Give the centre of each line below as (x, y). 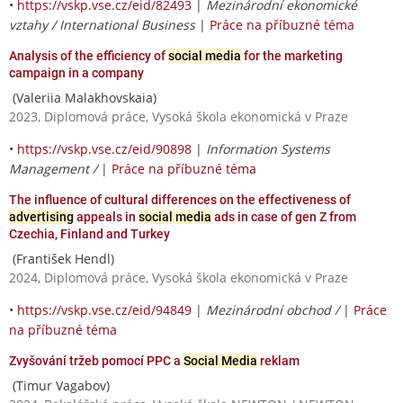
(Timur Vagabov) (59, 385)
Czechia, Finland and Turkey (90, 233)
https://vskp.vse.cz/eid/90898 (104, 148)
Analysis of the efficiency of (89, 55)
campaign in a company (76, 72)
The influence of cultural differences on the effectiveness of (180, 199)
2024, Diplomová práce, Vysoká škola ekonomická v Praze (179, 277)
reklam (278, 360)
